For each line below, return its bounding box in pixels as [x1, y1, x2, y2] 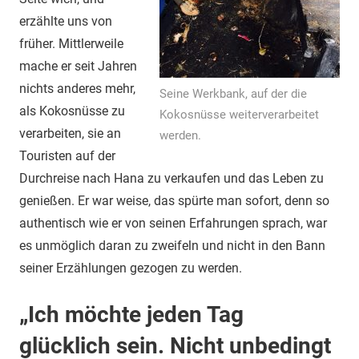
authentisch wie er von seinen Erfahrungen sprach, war [19, 216, 327, 232]
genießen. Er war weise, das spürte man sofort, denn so [19, 193, 329, 209]
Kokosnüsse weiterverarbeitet [159, 107, 319, 123]
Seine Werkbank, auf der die [159, 87, 307, 102]
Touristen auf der [19, 148, 115, 164]
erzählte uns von [19, 14, 112, 30]
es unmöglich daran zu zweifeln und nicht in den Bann [19, 238, 325, 254]
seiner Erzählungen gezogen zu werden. [19, 260, 242, 276]
